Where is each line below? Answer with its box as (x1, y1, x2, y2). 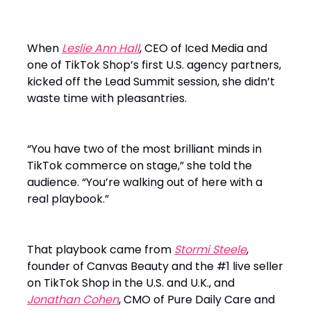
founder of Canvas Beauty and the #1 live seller (27, 258, 283, 275)
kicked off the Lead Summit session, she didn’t (27, 74, 275, 90)
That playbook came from (27, 242, 174, 258)
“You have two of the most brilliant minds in (27, 141, 262, 158)
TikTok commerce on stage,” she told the (27, 158, 252, 174)
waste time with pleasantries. (27, 90, 187, 107)
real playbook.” (27, 191, 109, 208)
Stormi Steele (174, 242, 246, 258)
